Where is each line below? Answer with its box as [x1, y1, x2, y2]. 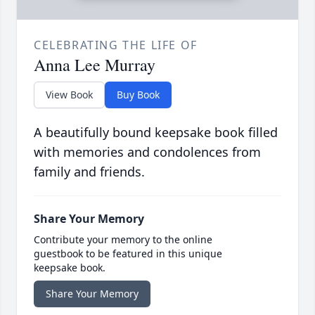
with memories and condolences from [34, 143, 261, 160]
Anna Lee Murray [34, 53, 155, 76]
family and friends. [34, 162, 145, 180]
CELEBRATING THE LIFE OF [34, 37, 198, 53]
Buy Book [117, 87, 160, 101]
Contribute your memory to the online [34, 232, 212, 246]
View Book [46, 87, 93, 101]
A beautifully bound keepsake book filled [34, 123, 278, 141]
